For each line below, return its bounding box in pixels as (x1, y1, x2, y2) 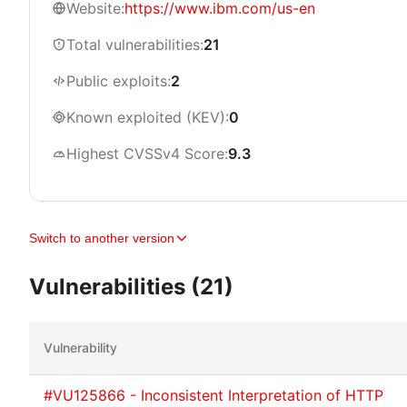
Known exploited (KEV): (66, 108, 229, 126)
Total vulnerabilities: (66, 35, 203, 54)
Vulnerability (44, 340, 117, 355)
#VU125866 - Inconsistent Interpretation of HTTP (44, 386, 383, 404)
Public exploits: (66, 72, 171, 90)
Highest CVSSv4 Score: (66, 144, 228, 163)
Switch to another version (29, 231, 174, 245)
